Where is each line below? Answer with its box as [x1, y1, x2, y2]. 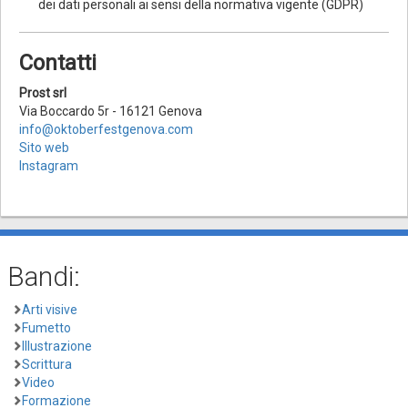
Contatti [19, 49, 97, 76]
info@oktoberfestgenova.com [19, 121, 193, 137]
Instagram [19, 158, 78, 173]
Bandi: [7, 260, 80, 292]
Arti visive [22, 301, 77, 317]
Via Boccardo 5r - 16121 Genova [19, 103, 202, 118]
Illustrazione [22, 338, 92, 353]
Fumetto [22, 320, 71, 335]
